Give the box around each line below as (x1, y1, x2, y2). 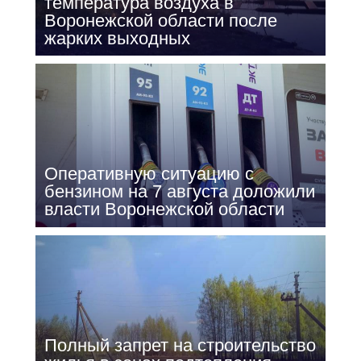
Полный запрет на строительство (44, 335, 316, 356)
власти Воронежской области (44, 199, 284, 220)
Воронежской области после (44, 10, 277, 31)
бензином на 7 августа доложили (44, 181, 315, 202)
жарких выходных (44, 27, 190, 48)
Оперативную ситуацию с (44, 164, 254, 185)
